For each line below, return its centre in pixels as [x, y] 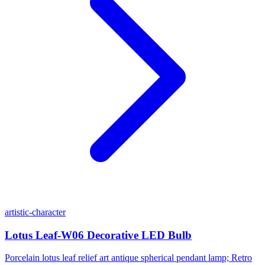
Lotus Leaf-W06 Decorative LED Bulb [98, 235]
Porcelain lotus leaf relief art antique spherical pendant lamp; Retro [128, 258]
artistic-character [35, 212]
